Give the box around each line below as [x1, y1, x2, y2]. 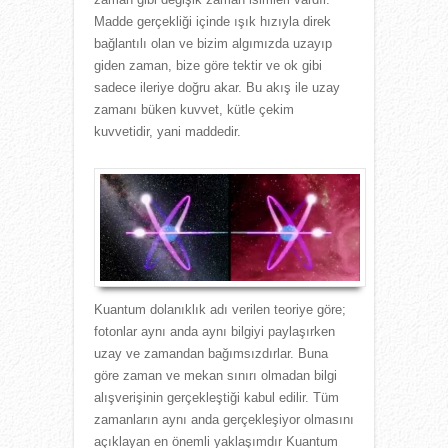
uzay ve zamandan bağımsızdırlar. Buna [94, 346, 328, 362]
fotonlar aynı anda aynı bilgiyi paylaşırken [94, 324, 335, 340]
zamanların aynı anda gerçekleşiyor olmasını [94, 412, 354, 428]
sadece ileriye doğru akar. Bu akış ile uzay [94, 79, 340, 95]
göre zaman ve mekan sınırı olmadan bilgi [94, 368, 337, 384]
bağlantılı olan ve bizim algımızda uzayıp [94, 35, 332, 51]
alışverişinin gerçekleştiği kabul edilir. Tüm [94, 390, 339, 406]
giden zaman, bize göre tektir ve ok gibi [94, 57, 322, 73]
